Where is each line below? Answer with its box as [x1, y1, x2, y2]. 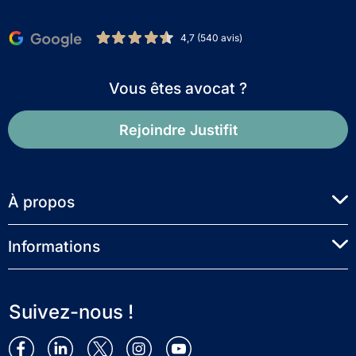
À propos [8, 192, 75, 212]
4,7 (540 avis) [180, 31, 242, 44]
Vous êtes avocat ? [109, 79, 247, 99]
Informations [8, 237, 100, 257]
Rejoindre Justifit [118, 121, 238, 138]
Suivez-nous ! [9, 300, 133, 324]
